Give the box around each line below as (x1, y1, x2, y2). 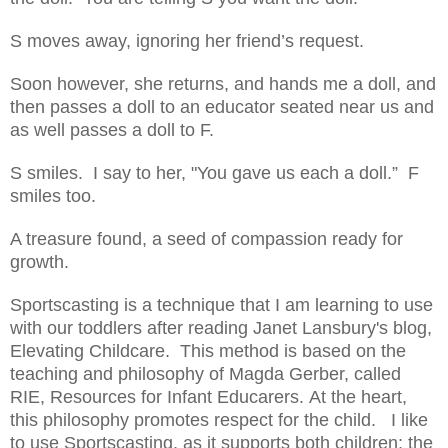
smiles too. (10, 185, 106, 206)
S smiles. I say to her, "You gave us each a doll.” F (10, 162, 419, 183)
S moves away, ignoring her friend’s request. (10, 30, 369, 51)
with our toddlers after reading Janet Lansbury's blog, (10, 317, 432, 338)
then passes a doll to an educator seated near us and (10, 96, 434, 117)
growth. (10, 251, 69, 272)
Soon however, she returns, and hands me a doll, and (10, 73, 436, 94)
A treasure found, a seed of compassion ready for (10, 228, 403, 249)
